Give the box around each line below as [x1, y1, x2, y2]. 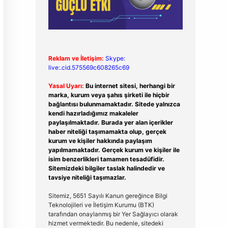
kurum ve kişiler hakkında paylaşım [48, 136, 152, 145]
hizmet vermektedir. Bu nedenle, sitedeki [48, 219, 163, 227]
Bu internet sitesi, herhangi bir [85, 81, 175, 90]
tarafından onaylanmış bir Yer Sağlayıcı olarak [48, 210, 178, 218]
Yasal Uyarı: [48, 81, 84, 90]
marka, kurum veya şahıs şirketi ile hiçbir [48, 91, 169, 99]
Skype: [105, 54, 125, 62]
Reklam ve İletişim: [48, 54, 104, 62]
